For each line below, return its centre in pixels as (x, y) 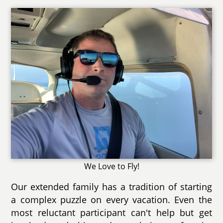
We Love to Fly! (111, 166)
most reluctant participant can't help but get (111, 212)
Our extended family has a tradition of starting (111, 186)
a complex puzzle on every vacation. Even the (111, 199)
